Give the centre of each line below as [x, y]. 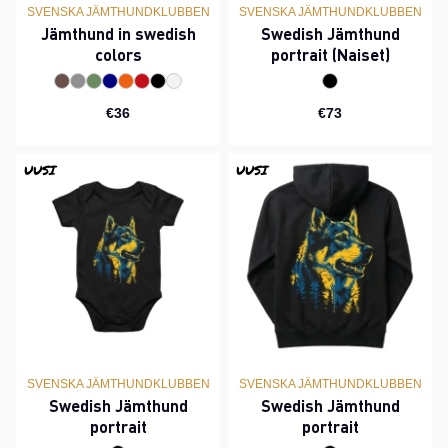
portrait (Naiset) [330, 54]
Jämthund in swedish [118, 33]
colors [118, 54]
